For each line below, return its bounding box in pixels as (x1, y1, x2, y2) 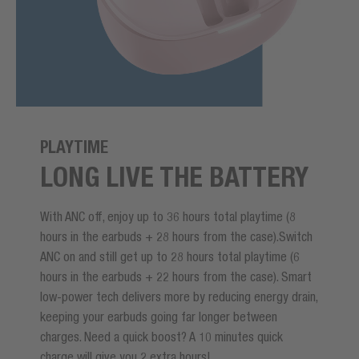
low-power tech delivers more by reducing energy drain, (40, 289, 317, 305)
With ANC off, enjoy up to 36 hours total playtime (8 (40, 209, 296, 224)
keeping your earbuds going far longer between (40, 309, 277, 325)
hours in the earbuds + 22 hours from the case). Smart (40, 269, 312, 284)
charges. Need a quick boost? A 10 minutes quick (40, 329, 283, 345)
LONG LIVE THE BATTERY (40, 160, 309, 194)
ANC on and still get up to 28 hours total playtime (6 (40, 249, 300, 264)
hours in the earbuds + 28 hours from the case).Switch (40, 229, 313, 244)
